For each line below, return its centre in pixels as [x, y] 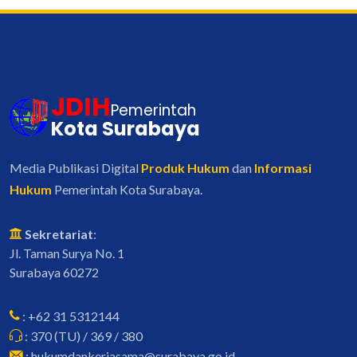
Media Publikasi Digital [75, 167]
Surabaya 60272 [54, 272]
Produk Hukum [185, 167]
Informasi [283, 167]
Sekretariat [58, 233]
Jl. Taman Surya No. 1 [67, 253]
